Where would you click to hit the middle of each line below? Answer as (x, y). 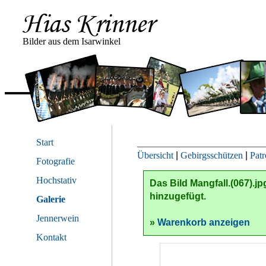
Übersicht (155, 155)
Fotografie (56, 161)
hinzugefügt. (178, 196)
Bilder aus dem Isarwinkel (72, 41)
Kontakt (51, 237)
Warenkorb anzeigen (204, 222)
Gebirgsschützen (212, 155)
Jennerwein (58, 218)
